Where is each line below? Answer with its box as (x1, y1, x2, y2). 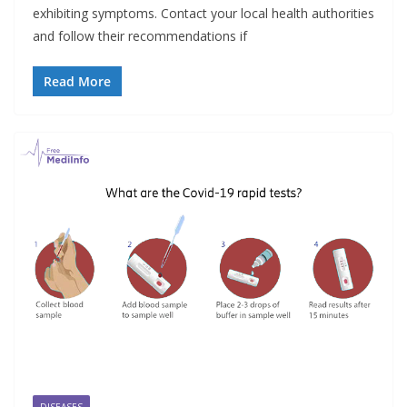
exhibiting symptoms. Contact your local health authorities (33, 5, 374, 22)
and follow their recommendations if (33, 27, 247, 45)
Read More (44, 73, 111, 90)
